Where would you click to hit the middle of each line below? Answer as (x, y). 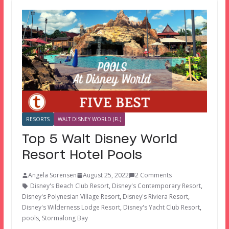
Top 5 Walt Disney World (99, 140)
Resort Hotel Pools (82, 156)
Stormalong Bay (65, 218)
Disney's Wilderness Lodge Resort (71, 208)
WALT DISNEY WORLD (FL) (89, 119)
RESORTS (38, 119)
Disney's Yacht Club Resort (161, 208)
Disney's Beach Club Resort (69, 186)
